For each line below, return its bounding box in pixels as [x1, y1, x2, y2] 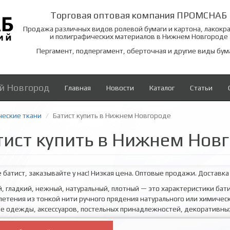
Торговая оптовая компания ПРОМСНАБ [50, 10, 227, 21]
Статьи [190, 84, 213, 92]
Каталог [149, 84, 175, 92]
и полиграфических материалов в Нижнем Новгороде [49, 32, 228, 41]
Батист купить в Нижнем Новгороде [53, 111, 171, 120]
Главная [65, 84, 91, 92]
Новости [106, 84, 134, 92]
